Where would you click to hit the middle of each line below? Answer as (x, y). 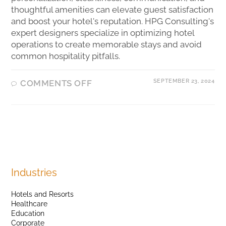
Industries (34, 172)
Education (28, 213)
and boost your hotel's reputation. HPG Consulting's (113, 21)
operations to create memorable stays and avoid (107, 44)
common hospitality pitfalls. (66, 56)
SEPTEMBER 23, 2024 (184, 81)
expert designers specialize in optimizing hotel (103, 33)
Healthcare (30, 204)
